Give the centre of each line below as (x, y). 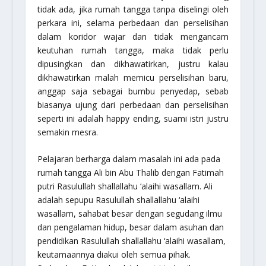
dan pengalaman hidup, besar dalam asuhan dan (130, 227)
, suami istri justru (194, 118)
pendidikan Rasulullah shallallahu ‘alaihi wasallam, (131, 241)
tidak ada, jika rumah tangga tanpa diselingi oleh (133, 9)
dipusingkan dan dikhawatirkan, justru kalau (133, 64)
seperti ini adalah (72, 118)
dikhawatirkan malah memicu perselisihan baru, (133, 77)
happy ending (132, 118)
